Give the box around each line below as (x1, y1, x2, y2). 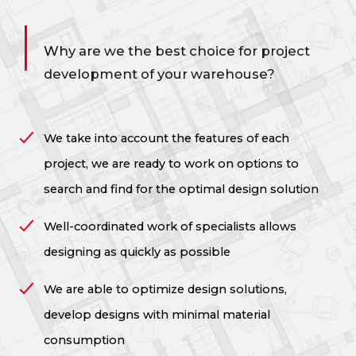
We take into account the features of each (44, 130, 290, 145)
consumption (44, 332, 126, 347)
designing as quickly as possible (44, 244, 231, 259)
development (44, 65, 141, 82)
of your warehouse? (141, 65, 276, 82)
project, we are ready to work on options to (44, 156, 300, 171)
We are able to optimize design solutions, (44, 281, 288, 296)
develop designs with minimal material (44, 307, 271, 322)
